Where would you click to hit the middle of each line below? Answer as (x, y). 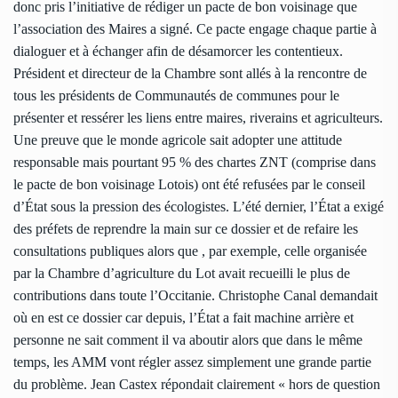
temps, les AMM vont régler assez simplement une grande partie (192, 362)
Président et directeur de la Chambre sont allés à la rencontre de (190, 74)
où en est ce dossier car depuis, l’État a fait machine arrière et (183, 318)
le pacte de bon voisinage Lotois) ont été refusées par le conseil (189, 185)
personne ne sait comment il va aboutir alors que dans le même (188, 340)
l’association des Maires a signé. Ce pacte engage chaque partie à (195, 29)
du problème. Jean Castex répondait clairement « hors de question (197, 385)
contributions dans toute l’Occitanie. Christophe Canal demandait (195, 296)
